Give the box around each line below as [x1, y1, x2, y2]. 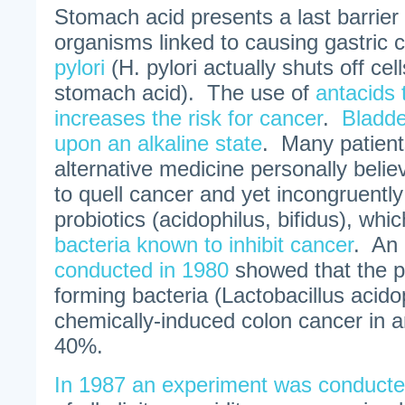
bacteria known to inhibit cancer [54, 232, 353, 257]
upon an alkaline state [54, 131, 262, 155]
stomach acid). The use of [54, 80, 316, 105]
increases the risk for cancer [54, 106, 323, 130]
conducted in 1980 [54, 258, 229, 282]
